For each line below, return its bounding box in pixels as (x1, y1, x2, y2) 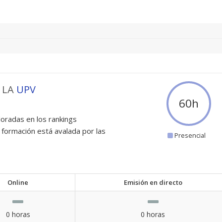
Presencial (173, 131, 206, 140)
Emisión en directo (123, 178, 182, 187)
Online (7, 178, 28, 187)
